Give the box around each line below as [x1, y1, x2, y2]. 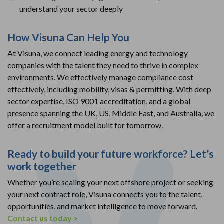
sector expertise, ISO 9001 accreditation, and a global [7, 96, 190, 106]
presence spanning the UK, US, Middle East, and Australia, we [7, 108, 214, 118]
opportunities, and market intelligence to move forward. [7, 201, 197, 211]
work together [7, 159, 76, 172]
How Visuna [7, 30, 64, 43]
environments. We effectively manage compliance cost [7, 72, 193, 82]
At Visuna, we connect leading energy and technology [7, 48, 188, 58]
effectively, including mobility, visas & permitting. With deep [7, 84, 211, 94]
